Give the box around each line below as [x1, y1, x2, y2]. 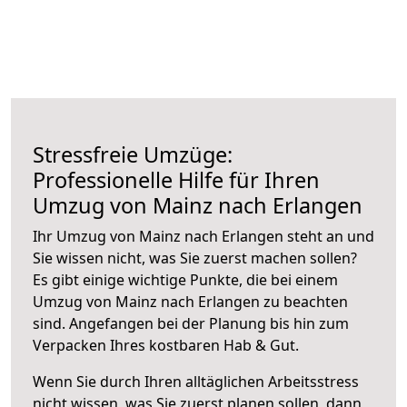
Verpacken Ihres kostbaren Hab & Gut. [33, 334, 299, 355]
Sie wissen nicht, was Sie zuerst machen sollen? [33, 247, 357, 268]
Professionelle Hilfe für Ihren [33, 164, 320, 194]
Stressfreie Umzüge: [33, 139, 233, 169]
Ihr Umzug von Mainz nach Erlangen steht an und [33, 225, 374, 246]
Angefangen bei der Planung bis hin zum [69, 313, 349, 333]
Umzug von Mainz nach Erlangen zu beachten [33, 291, 348, 312]
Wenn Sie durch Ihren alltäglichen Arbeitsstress [33, 371, 359, 392]
